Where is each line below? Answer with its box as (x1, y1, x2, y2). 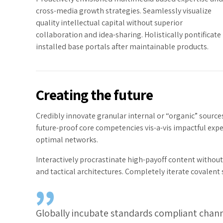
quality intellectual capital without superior (36, 17, 183, 28)
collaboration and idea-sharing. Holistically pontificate (36, 29, 221, 40)
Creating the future (36, 85, 153, 105)
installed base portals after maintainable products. (36, 41, 209, 52)
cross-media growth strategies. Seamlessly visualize (36, 5, 212, 16)
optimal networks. (36, 134, 98, 145)
